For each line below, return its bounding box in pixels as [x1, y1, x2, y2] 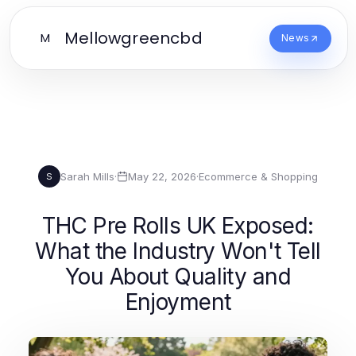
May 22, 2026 [128, 169, 196, 183]
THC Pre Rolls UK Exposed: [42, 212, 314, 239]
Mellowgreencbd [64, 27, 203, 49]
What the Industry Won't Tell [35, 238, 321, 265]
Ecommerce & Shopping [199, 169, 318, 183]
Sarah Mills [60, 169, 114, 183]
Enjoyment [125, 288, 231, 315]
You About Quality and [64, 263, 292, 290]
